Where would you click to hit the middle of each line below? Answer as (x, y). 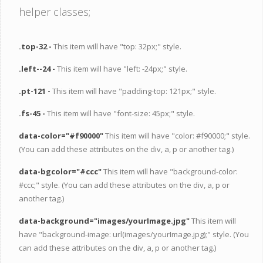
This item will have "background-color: (171, 171)
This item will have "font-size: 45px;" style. (121, 113)
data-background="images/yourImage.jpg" (105, 221)
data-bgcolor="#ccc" (61, 171)
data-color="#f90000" (62, 136)
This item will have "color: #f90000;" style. (178, 136)
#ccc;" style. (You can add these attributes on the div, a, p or (124, 185)
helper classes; (55, 12)
